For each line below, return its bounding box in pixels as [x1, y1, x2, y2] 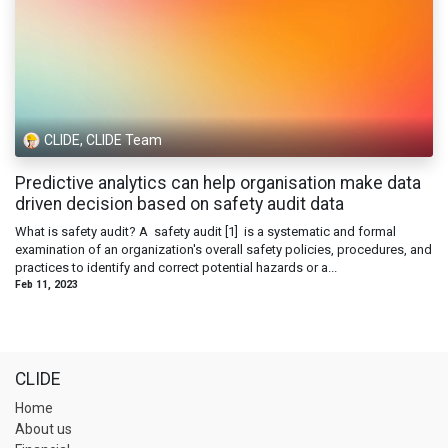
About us [15, 421, 72, 437]
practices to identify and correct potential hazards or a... [15, 259, 337, 275]
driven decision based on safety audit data [15, 193, 344, 214]
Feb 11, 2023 [15, 277, 78, 291]
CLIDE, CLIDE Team [43, 132, 162, 149]
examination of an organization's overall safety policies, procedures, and [15, 241, 432, 257]
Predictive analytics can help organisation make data [15, 172, 421, 193]
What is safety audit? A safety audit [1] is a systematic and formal [15, 223, 396, 239]
